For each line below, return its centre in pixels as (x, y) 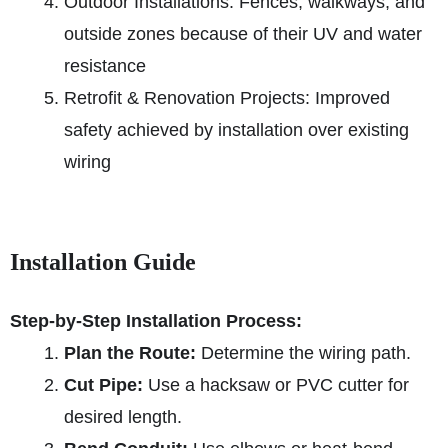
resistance (105, 65)
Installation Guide (103, 261)
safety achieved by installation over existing (236, 129)
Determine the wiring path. (303, 352)
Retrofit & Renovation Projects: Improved (227, 97)
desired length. (123, 416)
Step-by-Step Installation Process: (156, 320)
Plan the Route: (130, 352)
